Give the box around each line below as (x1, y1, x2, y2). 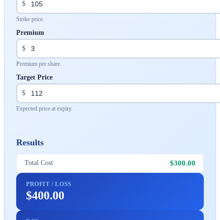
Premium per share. (16, 60, 61, 67)
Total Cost (25, 159, 53, 167)
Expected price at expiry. (16, 105, 73, 112)
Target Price (16, 73, 53, 81)
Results (16, 137, 44, 147)
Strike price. (16, 15, 44, 23)
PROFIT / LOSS (26, 180, 72, 188)
